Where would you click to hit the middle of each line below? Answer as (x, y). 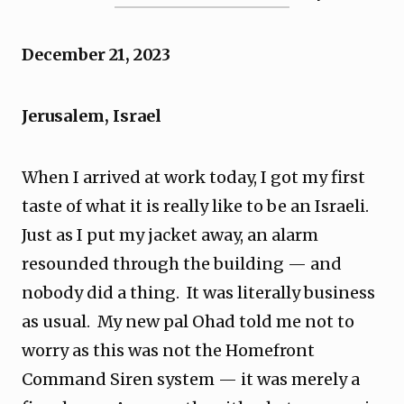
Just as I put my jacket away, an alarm (170, 235)
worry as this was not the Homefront (168, 350)
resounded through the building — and (182, 264)
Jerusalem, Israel (93, 116)
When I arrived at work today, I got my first (193, 177)
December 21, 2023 (100, 55)
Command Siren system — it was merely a (191, 379)
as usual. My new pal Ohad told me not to (188, 321)
